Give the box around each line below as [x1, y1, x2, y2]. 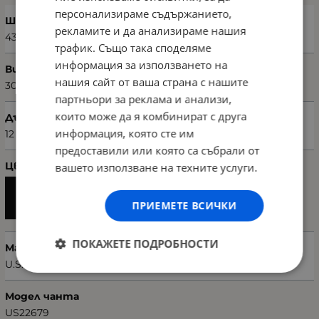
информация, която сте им [55, 125, 194, 140]
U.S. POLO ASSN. [5, 258, 89, 271]
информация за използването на [55, 57, 228, 72]
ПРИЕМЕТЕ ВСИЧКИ [132, 198, 237, 212]
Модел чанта [5, 290, 79, 303]
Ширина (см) [5, 14, 73, 28]
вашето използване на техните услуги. [55, 159, 258, 174]
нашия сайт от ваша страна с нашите [55, 74, 249, 89]
